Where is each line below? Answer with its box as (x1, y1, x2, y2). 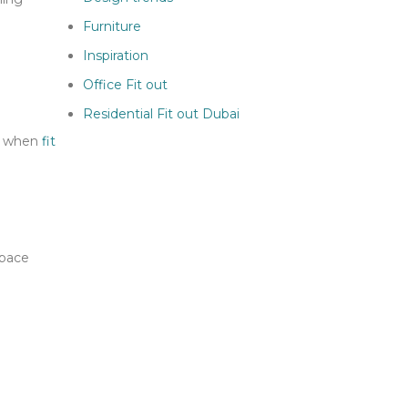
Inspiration (83, 47, 148, 65)
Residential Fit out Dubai (83, 106, 240, 123)
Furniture (83, 18, 141, 36)
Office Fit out (83, 76, 168, 94)
